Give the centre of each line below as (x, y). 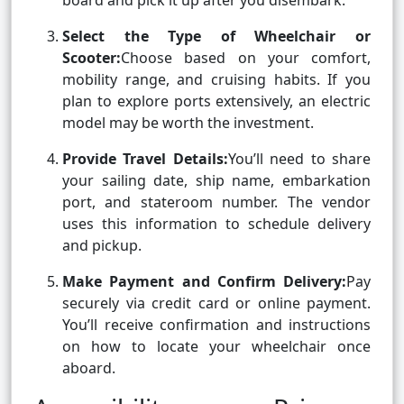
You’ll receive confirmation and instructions (216, 325)
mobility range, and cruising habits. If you (216, 80)
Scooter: (92, 58)
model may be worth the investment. (188, 123)
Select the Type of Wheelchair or (216, 37)
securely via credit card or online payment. (216, 303)
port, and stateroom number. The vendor (216, 202)
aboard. (89, 368)
